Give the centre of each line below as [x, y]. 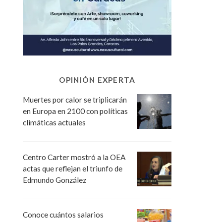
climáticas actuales [54, 122]
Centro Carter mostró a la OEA [74, 157]
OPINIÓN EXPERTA [97, 80]
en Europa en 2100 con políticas [75, 111]
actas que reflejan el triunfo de [73, 168]
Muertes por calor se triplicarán [75, 99]
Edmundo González [55, 180]
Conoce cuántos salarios [63, 214]
